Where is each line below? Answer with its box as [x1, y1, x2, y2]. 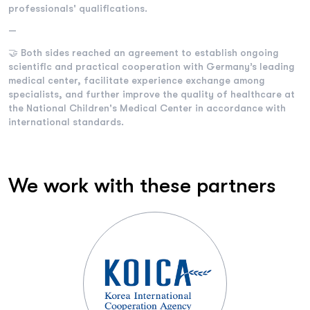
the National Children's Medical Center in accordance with [8, 102, 286, 114]
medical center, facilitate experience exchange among [8, 75, 265, 86]
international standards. [8, 116, 129, 128]
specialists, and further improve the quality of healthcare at [8, 89, 295, 100]
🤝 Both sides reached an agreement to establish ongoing [8, 47, 279, 59]
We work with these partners [8, 174, 276, 198]
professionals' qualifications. [8, 3, 147, 15]
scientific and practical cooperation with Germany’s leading [8, 61, 295, 73]
